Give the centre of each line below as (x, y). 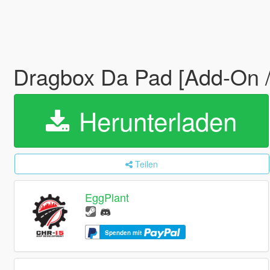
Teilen (147, 164)
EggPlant (107, 197)
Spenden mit (124, 232)
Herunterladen (154, 121)
